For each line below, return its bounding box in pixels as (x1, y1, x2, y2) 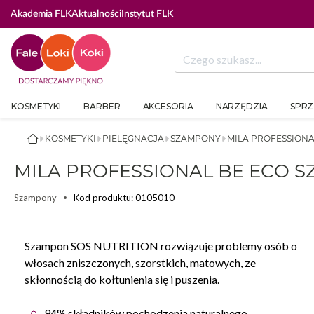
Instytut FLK (121, 9, 173, 19)
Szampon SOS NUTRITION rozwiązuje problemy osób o (25, 239, 297, 253)
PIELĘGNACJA (102, 133, 164, 144)
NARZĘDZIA (215, 101, 268, 112)
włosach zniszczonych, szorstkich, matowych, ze (25, 256, 256, 270)
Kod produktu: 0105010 (74, 191, 175, 203)
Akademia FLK (11, 9, 71, 19)
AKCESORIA (142, 101, 193, 112)
